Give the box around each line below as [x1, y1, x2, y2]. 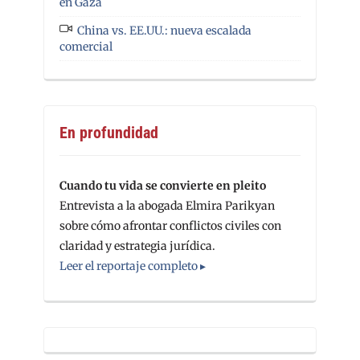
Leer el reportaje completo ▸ [59, 259, 206, 274]
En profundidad [59, 123, 158, 143]
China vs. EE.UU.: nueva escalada [77, 23, 252, 39]
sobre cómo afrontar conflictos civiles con [59, 219, 281, 234]
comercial [59, 39, 112, 55]
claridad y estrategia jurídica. [59, 239, 215, 254]
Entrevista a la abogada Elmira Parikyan [59, 198, 275, 214]
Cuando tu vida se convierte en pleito [59, 178, 266, 194]
